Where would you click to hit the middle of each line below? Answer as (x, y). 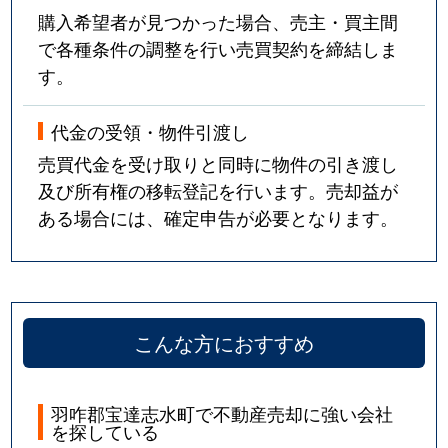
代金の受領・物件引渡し (150, 130)
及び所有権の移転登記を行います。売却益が (218, 189)
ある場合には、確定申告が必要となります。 (218, 216)
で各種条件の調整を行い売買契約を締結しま (218, 48)
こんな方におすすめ (224, 343)
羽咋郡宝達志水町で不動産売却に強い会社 (222, 413)
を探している (105, 431)
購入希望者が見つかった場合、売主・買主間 (218, 21)
